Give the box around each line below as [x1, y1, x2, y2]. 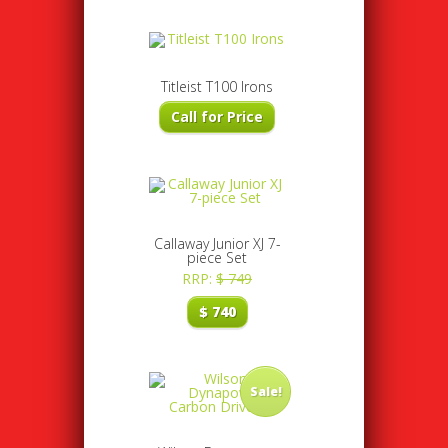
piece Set [187, 248, 247, 268]
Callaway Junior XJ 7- [153, 234, 281, 254]
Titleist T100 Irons [161, 77, 273, 97]
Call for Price [171, 107, 263, 127]
